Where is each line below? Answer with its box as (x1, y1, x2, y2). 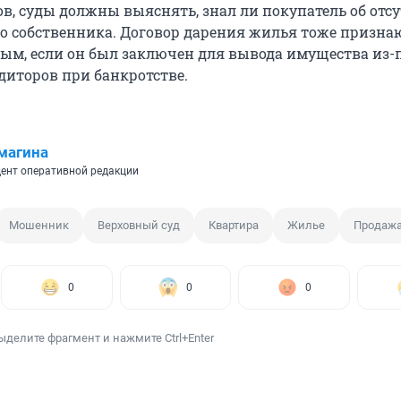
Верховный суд (98, 218, 180, 233)
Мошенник (9, 218, 69, 233)
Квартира (209, 218, 259, 233)
